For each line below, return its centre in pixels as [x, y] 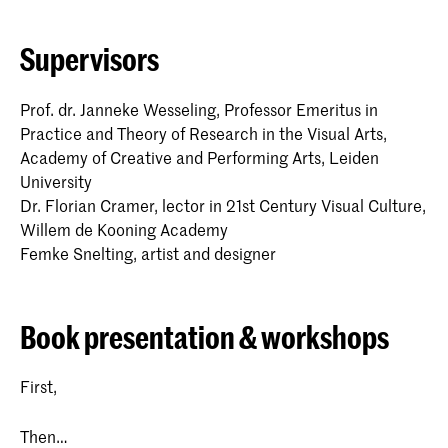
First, [38, 385]
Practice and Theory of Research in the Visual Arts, [203, 132]
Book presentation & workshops [204, 336]
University [56, 180]
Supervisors [89, 59]
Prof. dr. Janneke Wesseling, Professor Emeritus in [199, 108]
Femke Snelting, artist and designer [148, 252]
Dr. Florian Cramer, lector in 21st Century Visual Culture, [223, 204]
